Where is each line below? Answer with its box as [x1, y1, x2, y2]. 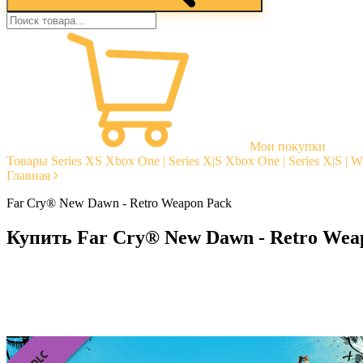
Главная [6, 169, 50, 182]
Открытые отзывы [39, 293, 141, 308]
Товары [6, 154, 48, 168]
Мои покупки [250, 139, 326, 153]
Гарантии [39, 279, 92, 293]
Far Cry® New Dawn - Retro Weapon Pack [6, 196, 232, 210]
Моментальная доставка [39, 264, 172, 279]
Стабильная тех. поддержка [39, 308, 191, 322]
